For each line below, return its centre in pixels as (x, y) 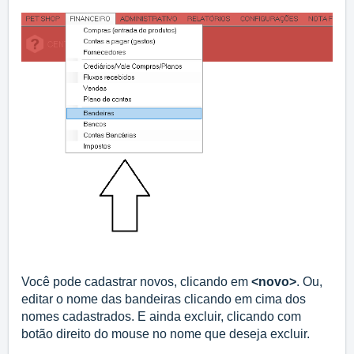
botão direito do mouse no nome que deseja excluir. (166, 334)
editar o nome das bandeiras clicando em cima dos (164, 299)
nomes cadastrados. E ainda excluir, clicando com (161, 317)
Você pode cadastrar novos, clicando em (136, 282)
